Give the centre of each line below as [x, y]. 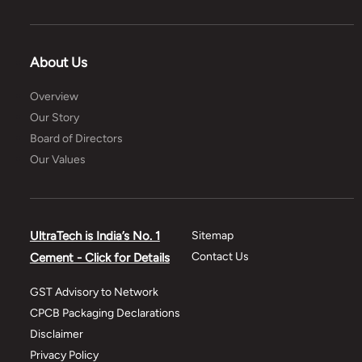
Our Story [54, 118]
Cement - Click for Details [99, 258]
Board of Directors [76, 139]
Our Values [57, 160]
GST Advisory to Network [94, 293]
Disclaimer [56, 335]
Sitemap [213, 236]
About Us [58, 63]
